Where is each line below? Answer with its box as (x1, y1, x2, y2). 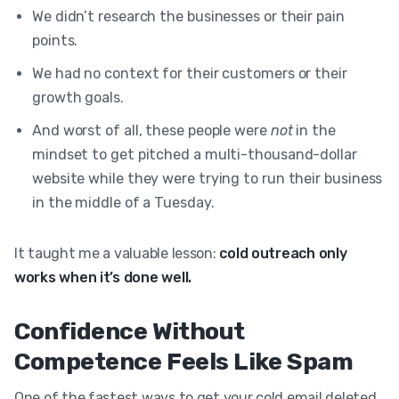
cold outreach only (219, 244, 347, 262)
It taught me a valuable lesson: (14, 244, 220, 262)
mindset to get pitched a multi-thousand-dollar (32, 145, 357, 163)
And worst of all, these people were (32, 121, 271, 139)
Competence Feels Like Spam (14, 346, 354, 376)
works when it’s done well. (14, 268, 191, 286)
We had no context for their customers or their (32, 64, 347, 82)
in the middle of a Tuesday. (32, 193, 215, 211)
